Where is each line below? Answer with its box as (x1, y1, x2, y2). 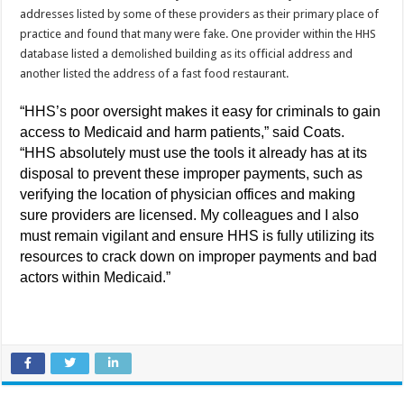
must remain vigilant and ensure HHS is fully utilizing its (20, 227, 375, 243)
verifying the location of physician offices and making (20, 186, 356, 202)
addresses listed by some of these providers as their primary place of (20, 6, 380, 21)
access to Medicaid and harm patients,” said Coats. (20, 124, 345, 140)
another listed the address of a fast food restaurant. (20, 66, 289, 80)
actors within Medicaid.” (20, 269, 171, 285)
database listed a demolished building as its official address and (20, 46, 353, 60)
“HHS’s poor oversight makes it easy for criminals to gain (20, 103, 381, 119)
